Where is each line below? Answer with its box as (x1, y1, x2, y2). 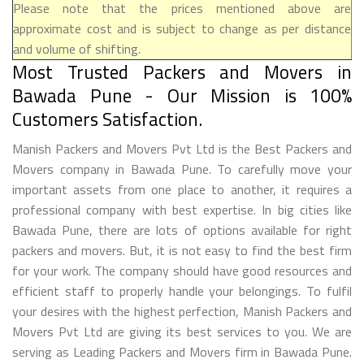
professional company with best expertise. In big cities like (12, 199, 352, 219)
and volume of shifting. (13, 38, 141, 58)
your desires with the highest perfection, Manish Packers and (12, 301, 352, 321)
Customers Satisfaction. (12, 104, 202, 133)
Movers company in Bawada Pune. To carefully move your (12, 158, 352, 179)
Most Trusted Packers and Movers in (12, 57, 352, 86)
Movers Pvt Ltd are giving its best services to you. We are (12, 321, 352, 341)
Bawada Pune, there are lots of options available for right (12, 219, 352, 240)
